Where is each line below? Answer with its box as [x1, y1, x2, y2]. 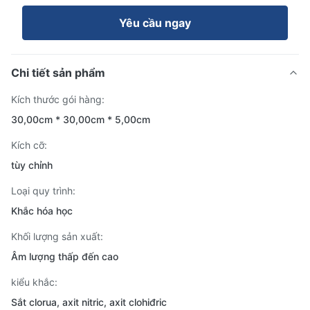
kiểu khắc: [11, 276, 57, 288]
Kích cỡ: [11, 139, 47, 151]
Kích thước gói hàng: [11, 93, 104, 105]
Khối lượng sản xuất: [11, 230, 103, 242]
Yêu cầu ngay [119, 16, 191, 30]
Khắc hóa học [11, 205, 73, 217]
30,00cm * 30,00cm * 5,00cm [11, 113, 150, 125]
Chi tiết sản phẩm [11, 66, 105, 80]
